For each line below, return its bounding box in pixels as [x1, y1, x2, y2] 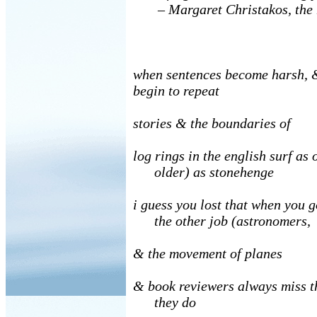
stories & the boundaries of [133, 115, 291, 131]
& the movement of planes [133, 246, 282, 261]
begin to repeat [133, 83, 219, 98]
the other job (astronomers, [133, 213, 311, 229]
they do [133, 294, 196, 310]
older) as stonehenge [133, 164, 274, 180]
